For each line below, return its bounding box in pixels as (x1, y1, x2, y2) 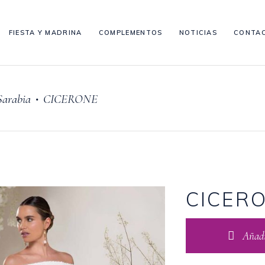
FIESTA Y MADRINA (8, 28, 82, 37)
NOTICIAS (179, 28, 218, 37)
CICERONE (43, 91, 98, 106)
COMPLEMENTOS (98, 28, 163, 37)
